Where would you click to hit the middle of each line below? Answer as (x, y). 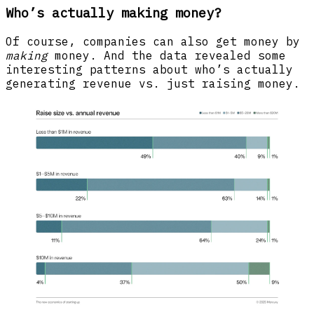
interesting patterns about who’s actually (149, 69)
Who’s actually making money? (114, 13)
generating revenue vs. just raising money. (156, 83)
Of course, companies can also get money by (153, 41)
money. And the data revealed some (170, 55)
